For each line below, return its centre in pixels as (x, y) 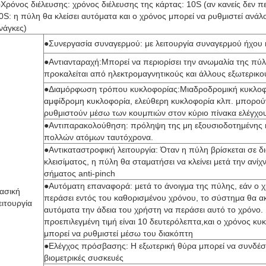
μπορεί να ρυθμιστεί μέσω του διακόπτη (118, 233)
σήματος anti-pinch (80, 173)
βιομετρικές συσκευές (84, 258)
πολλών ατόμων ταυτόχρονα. (99, 137)
